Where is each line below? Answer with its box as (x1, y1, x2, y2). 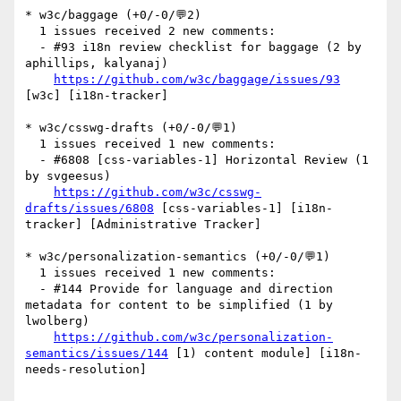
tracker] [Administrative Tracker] (25, 218, 269, 232)
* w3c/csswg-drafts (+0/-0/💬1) (25, 121, 237, 135)
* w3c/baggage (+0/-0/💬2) (25, 8, 201, 22)
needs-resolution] (25, 363, 154, 377)
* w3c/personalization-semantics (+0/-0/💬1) (25, 250, 330, 264)
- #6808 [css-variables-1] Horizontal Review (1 (25, 153, 39, 167)
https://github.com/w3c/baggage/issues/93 (54, 73, 340, 87)
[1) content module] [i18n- (168, 346, 362, 361)
